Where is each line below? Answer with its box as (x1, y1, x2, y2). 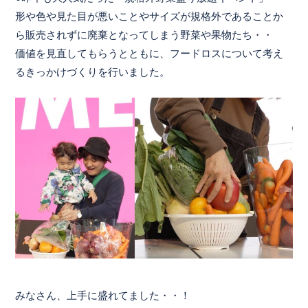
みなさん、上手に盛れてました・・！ (15, 289, 191, 301)
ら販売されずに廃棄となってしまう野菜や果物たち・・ (15, 30, 274, 41)
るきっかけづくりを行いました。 (15, 67, 170, 78)
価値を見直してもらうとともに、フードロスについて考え (15, 48, 284, 60)
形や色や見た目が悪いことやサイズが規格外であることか (15, 11, 284, 23)
